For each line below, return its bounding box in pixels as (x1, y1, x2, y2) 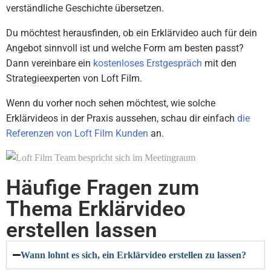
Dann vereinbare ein (6, 57, 93, 69)
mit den (202, 57, 237, 69)
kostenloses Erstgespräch (93, 57, 202, 69)
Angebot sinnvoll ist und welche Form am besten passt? (6, 42, 244, 54)
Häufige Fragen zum (6, 175, 199, 200)
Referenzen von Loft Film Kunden (6, 128, 148, 139)
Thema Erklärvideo (6, 197, 186, 221)
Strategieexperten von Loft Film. (6, 73, 142, 84)
